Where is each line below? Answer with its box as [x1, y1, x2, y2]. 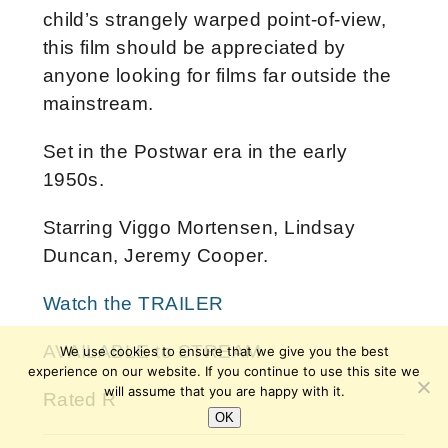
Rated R [42, 388, 117, 410]
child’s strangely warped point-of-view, [42, 8, 387, 30]
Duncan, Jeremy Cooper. [42, 244, 269, 266]
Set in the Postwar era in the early [42, 140, 348, 162]
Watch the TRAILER [42, 292, 224, 314]
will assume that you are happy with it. [103, 383, 345, 399]
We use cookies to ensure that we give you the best [59, 343, 389, 359]
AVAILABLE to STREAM [42, 340, 262, 362]
